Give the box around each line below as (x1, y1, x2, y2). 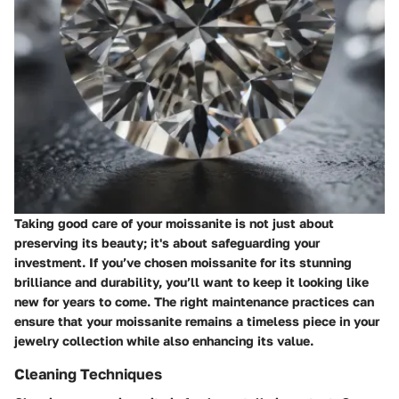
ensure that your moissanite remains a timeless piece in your (14, 313, 379, 329)
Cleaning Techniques (14, 365, 162, 383)
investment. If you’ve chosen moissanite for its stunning (14, 255, 352, 270)
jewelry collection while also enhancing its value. (14, 333, 313, 348)
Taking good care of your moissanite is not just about (14, 216, 334, 231)
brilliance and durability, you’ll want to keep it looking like (14, 274, 369, 289)
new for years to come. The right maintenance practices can (14, 294, 374, 309)
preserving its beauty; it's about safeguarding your (14, 235, 320, 250)
